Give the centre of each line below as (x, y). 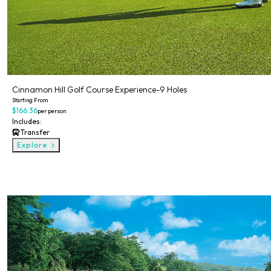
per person (52, 111)
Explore (34, 145)
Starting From (30, 100)
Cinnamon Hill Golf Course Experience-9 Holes (100, 90)
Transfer (35, 132)
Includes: (27, 121)
